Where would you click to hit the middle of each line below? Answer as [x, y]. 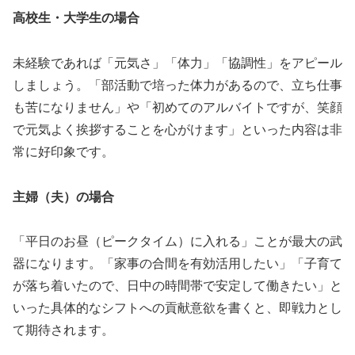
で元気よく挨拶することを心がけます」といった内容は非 [177, 129]
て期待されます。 [63, 330]
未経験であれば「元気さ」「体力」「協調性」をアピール [177, 63]
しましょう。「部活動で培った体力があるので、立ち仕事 [177, 85]
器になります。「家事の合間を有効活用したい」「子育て [177, 264]
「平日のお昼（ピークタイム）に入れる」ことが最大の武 [177, 242]
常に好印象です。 [63, 151]
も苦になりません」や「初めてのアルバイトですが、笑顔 [177, 107]
